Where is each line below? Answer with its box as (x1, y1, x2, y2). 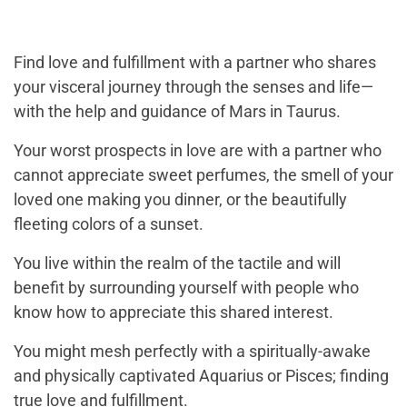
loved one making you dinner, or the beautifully (14, 190, 347, 209)
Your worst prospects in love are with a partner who (14, 141, 382, 160)
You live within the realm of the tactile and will (14, 253, 341, 273)
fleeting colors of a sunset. (14, 214, 203, 233)
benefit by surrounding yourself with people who (14, 278, 359, 297)
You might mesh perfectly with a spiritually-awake (14, 342, 371, 361)
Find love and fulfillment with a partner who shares (14, 53, 376, 72)
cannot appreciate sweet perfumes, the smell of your (14, 165, 393, 184)
